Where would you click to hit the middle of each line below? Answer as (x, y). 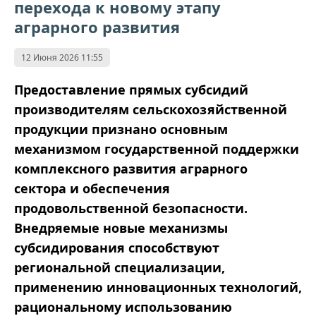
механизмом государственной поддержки (157, 149)
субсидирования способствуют (117, 248)
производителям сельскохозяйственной (151, 110)
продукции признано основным (121, 129)
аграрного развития (97, 27)
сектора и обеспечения (92, 189)
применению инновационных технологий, (158, 287)
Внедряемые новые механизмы (121, 228)
